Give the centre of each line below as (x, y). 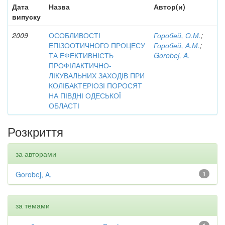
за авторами (36, 153)
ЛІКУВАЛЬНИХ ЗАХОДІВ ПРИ (97, 75)
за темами (33, 205)
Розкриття (35, 131)
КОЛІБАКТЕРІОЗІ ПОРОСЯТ (95, 85)
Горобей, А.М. (177, 45)
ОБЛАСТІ (64, 105)
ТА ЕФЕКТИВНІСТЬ (81, 55)
